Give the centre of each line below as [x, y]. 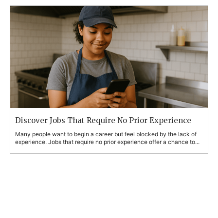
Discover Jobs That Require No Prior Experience [103, 120]
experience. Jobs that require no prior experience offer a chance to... [107, 142]
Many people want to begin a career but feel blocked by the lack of [106, 134]
